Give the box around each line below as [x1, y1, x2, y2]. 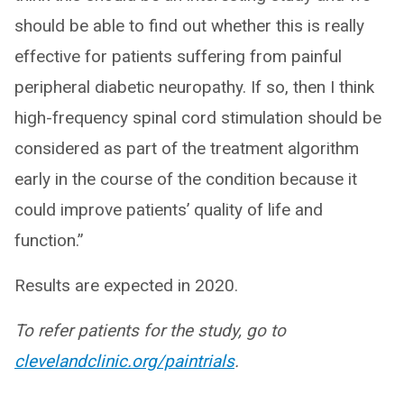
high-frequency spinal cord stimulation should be [14, 106, 381, 128]
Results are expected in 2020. [14, 274, 238, 296]
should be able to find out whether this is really [14, 14, 364, 36]
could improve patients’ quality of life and [14, 198, 323, 220]
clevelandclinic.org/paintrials [14, 350, 234, 372]
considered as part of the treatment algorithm [14, 137, 359, 159]
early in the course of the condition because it [14, 168, 357, 189]
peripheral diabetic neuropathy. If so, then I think [14, 76, 374, 97]
